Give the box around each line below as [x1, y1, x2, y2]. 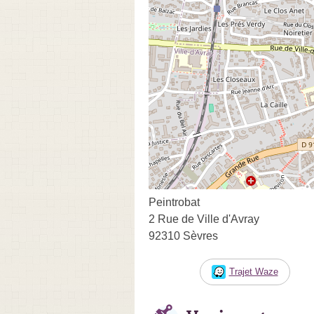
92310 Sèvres [149, 229, 218, 242]
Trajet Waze [228, 266, 278, 277]
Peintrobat [149, 196, 200, 208]
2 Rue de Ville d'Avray [149, 212, 259, 225]
